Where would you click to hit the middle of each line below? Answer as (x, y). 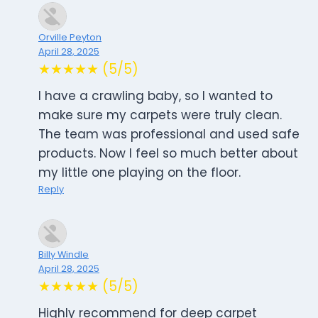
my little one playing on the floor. (139, 173)
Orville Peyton (70, 38)
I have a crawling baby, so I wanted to (155, 96)
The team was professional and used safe (169, 135)
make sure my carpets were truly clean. (160, 115)
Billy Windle (64, 255)
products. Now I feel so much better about (168, 154)
